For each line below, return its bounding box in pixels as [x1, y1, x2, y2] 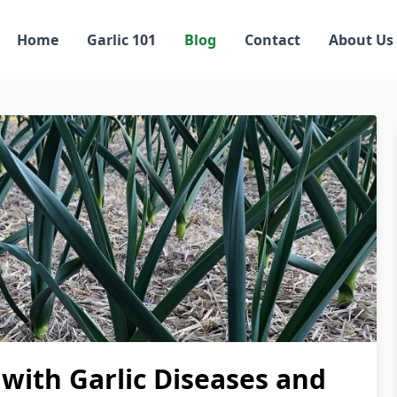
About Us [329, 30, 393, 51]
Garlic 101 [87, 30, 156, 51]
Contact [245, 30, 300, 51]
